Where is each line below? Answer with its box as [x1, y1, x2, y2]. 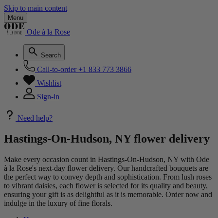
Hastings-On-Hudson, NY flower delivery [4, 132, 210, 145]
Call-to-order [37, 65, 76, 73]
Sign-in [37, 92, 59, 101]
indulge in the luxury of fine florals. [4, 199, 112, 207]
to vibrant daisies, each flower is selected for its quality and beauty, [4, 181, 208, 190]
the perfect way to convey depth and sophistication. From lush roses [4, 172, 212, 181]
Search [41, 52, 61, 59]
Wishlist [37, 79, 61, 87]
